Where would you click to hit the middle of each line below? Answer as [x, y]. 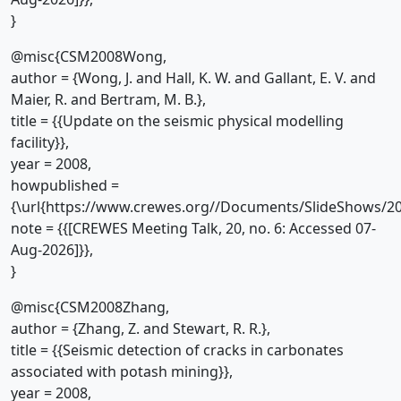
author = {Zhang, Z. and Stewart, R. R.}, [141, 328]
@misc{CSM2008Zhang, [90, 307]
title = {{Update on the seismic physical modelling [177, 121]
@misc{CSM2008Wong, [89, 56]
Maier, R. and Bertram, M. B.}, [108, 99]
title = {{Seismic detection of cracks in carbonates [177, 350]
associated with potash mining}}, [122, 371]
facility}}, [40, 142]
